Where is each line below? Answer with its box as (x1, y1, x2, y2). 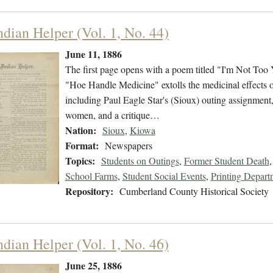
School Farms (65, 169, 118, 183)
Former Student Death (183, 154, 269, 168)
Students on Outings (101, 154, 179, 168)
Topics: (65, 154, 95, 168)
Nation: (65, 123, 96, 138)
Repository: (65, 184, 113, 199)
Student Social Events (122, 169, 206, 183)
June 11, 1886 (65, 47, 122, 62)
